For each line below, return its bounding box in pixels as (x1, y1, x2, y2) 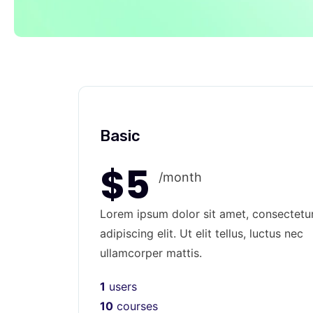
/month (158, 169, 202, 184)
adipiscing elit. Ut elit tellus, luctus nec (100, 226, 303, 240)
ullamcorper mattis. (100, 245, 202, 260)
